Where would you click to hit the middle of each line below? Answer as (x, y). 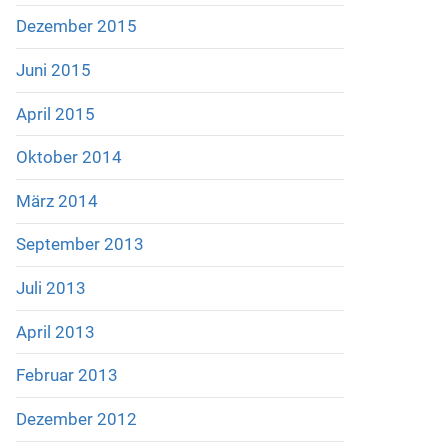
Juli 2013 (50, 288)
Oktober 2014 (68, 157)
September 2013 (79, 244)
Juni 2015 (53, 70)
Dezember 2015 (76, 26)
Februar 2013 (66, 375)
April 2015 (55, 113)
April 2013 (55, 331)
